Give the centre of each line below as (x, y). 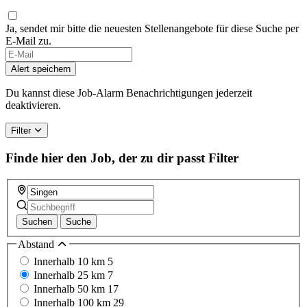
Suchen (37, 221)
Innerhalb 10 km (71, 262)
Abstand (37, 244)
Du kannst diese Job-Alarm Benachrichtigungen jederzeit (129, 93)
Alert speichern (41, 69)
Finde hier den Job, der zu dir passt (105, 158)
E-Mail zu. (28, 41)
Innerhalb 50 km (71, 289)
